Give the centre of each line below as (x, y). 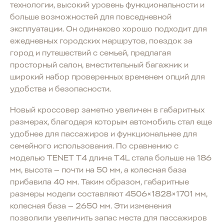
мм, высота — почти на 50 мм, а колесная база (98, 170)
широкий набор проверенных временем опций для (107, 77)
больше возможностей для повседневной (91, 17)
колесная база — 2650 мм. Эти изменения (91, 206)
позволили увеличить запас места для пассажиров (108, 218)
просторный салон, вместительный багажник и (99, 65)
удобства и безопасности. (62, 89)
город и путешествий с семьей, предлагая (90, 53)
